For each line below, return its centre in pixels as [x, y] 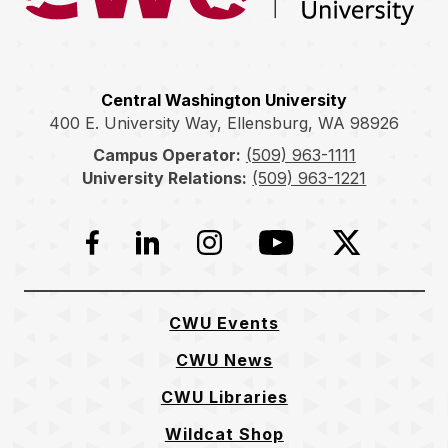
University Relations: [165, 178]
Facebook [143, 246]
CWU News [224, 360]
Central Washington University [224, 99]
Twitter [372, 246]
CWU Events [224, 323]
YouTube [310, 246]
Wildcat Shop [224, 434]
